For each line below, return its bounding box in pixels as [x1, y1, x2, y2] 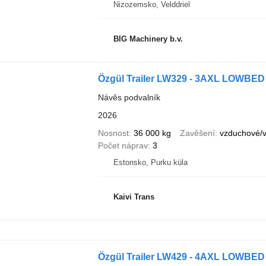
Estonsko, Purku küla [113, 158, 188, 167]
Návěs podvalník [97, 93, 160, 102]
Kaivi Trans [113, 192, 154, 201]
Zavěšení [179, 128, 215, 138]
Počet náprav [97, 141, 148, 150]
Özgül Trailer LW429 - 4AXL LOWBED [97, 251, 265, 262]
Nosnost [97, 128, 129, 138]
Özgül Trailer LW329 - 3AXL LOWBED [97, 74, 265, 84]
